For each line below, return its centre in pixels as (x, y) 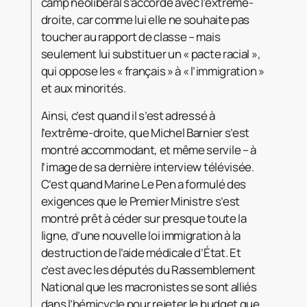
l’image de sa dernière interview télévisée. (147, 167)
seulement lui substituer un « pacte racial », (151, 53)
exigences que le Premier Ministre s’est (140, 201)
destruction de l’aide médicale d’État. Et (141, 252)
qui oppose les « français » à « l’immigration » (152, 71)
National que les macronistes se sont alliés (149, 286)
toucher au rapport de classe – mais (131, 36)
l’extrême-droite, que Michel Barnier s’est (145, 132)
